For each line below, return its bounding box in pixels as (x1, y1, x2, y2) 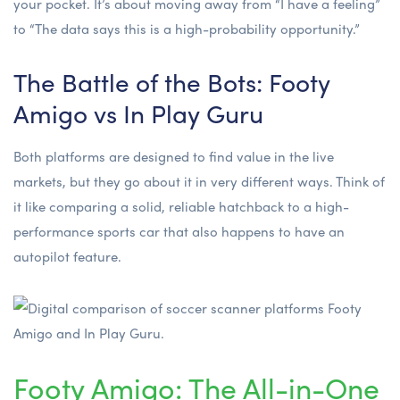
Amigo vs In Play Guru (13, 94, 263, 130)
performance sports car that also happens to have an (13, 221, 345, 241)
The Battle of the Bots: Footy (13, 62, 330, 99)
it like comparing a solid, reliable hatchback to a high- (13, 196, 349, 216)
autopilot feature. (13, 246, 121, 266)
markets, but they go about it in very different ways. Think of (13, 171, 385, 191)
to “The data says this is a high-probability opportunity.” (13, 18, 360, 38)
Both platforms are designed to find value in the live (13, 146, 334, 166)
